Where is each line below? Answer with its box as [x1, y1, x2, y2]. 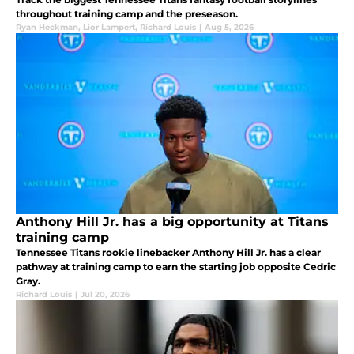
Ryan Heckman [16, 21, 78, 32]
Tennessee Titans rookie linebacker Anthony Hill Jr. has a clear [16, 246, 321, 258]
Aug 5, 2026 [205, 21, 254, 32]
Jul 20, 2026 [81, 288, 130, 299]
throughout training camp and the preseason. [16, 7, 238, 20]
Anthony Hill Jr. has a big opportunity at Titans [16, 213, 329, 229]
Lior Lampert [83, 21, 135, 32]
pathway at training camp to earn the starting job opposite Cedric [16, 260, 336, 273]
